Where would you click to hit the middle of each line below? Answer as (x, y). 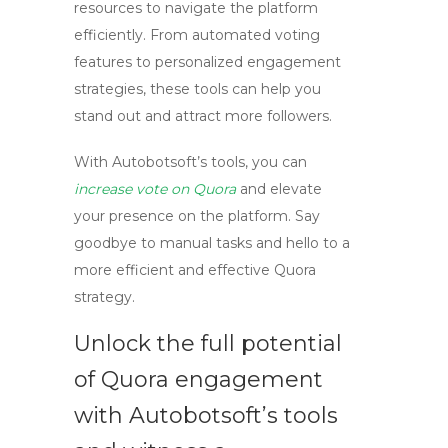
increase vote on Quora (155, 189)
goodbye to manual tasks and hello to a (212, 243)
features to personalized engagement (207, 62)
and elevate (279, 189)
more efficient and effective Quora (195, 270)
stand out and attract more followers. (203, 116)
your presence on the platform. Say (197, 216)
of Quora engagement (198, 379)
